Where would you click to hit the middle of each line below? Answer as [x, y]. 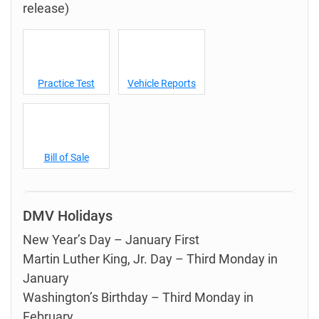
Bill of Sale [66, 157]
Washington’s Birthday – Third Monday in [138, 297]
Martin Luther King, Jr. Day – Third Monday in [150, 259]
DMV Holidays [68, 216]
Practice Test [66, 83]
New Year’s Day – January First [111, 240]
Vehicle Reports [162, 83]
